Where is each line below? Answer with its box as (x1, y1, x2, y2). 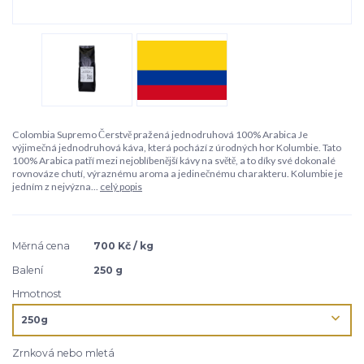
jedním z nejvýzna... (12, 180, 100, 193)
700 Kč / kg (93, 240, 154, 253)
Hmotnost (12, 287, 62, 300)
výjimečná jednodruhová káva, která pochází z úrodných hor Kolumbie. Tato (12, 141, 341, 154)
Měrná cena (12, 240, 70, 253)
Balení (12, 263, 43, 276)
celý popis (100, 180, 142, 193)
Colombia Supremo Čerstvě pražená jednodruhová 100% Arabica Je (12, 128, 308, 141)
